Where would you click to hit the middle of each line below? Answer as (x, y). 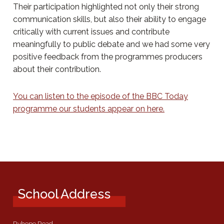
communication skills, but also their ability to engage (109, 19)
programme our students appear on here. (89, 109)
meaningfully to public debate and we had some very (111, 44)
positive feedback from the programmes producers (108, 57)
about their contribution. (57, 69)
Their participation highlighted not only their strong (106, 7)
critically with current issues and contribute (91, 32)
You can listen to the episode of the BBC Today (100, 96)
